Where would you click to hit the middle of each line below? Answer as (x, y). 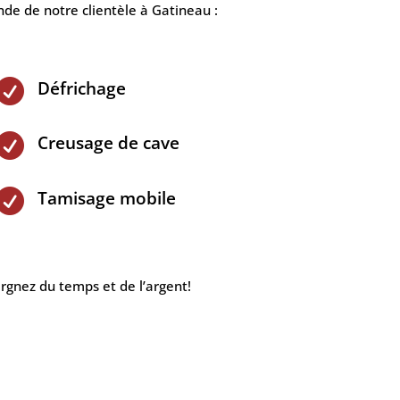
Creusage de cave (109, 143)
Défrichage (82, 88)
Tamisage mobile (107, 198)
